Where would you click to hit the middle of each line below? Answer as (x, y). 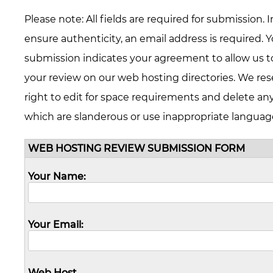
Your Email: (56, 224)
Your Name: (57, 176)
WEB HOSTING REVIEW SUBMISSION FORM (136, 148)
